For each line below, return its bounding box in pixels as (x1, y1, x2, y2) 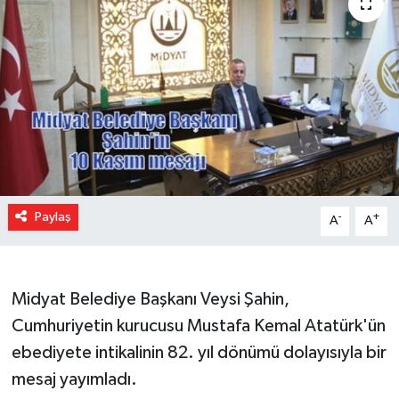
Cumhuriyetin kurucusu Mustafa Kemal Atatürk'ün (11, 317, 386, 336)
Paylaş (34, 210, 71, 224)
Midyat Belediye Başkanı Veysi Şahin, (11, 290, 289, 309)
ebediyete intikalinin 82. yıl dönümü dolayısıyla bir (11, 344, 387, 362)
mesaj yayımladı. (11, 370, 137, 389)
